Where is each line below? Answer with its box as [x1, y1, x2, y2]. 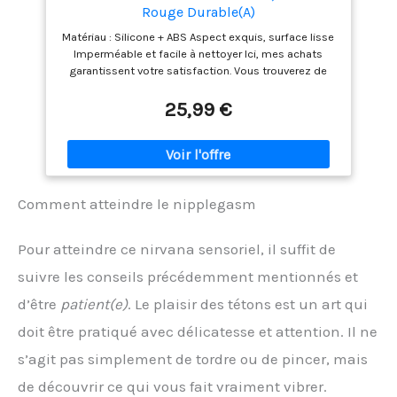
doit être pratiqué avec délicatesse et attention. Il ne [18, 323, 378, 341]
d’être [18, 295, 60, 314]
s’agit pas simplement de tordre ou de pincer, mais [18, 350, 368, 369]
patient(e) [60, 295, 128, 314]
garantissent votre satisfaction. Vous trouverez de [69, 63, 328, 77]
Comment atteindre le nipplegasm [18, 195, 256, 214]
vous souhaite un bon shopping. [115, 97, 281, 111]
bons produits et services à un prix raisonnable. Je [69, 80, 327, 94]
